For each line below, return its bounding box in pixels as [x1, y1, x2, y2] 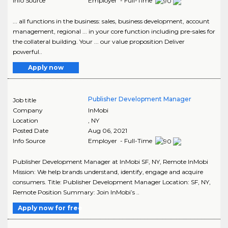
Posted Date [13, 127, 48, 135]
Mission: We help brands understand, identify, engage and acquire [13, 168, 203, 176]
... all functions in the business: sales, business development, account [13, 17, 210, 25]
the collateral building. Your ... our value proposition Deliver [13, 38, 185, 46]
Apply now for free [18, 204, 82, 212]
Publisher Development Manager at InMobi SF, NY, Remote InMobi [13, 158, 208, 166]
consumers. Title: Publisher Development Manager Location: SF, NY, [13, 178, 211, 186]
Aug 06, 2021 [88, 127, 127, 135]
